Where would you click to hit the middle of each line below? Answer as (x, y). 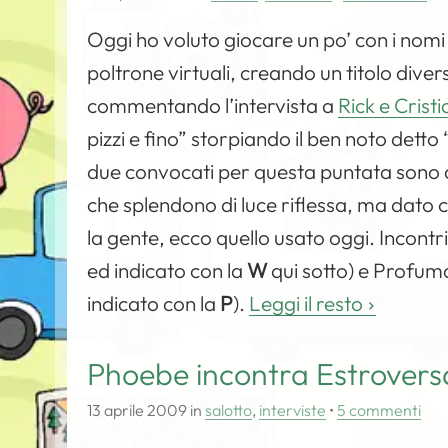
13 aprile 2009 (137, 410)
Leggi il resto (306, 303)
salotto (229, 410)
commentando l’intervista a (213, 105)
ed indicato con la (167, 270)
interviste (293, 410)
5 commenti (379, 410)
